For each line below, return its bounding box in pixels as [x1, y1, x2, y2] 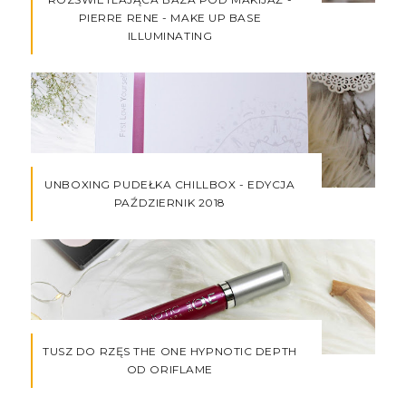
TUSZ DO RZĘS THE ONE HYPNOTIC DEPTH [43, 343, 297, 358]
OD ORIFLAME [126, 362, 213, 376]
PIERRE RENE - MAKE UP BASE [78, 11, 262, 25]
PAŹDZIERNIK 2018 [113, 195, 226, 209]
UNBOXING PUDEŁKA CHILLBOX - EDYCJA [44, 177, 295, 191]
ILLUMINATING [127, 29, 213, 43]
